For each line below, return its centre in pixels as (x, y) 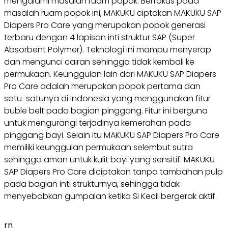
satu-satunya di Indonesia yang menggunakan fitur (107, 98)
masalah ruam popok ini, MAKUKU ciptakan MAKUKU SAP (113, 13)
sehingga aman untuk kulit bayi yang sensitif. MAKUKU (109, 159)
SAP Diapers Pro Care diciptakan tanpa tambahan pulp (113, 172)
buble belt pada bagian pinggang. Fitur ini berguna (106, 110)
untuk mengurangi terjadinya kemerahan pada (97, 123)
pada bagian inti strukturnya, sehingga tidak (92, 184)
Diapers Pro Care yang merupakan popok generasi (105, 25)
